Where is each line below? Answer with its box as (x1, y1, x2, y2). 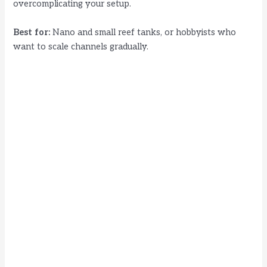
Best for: (13, 27, 51, 38)
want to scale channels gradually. (13, 41, 149, 52)
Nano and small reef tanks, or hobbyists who (50, 27, 237, 38)
